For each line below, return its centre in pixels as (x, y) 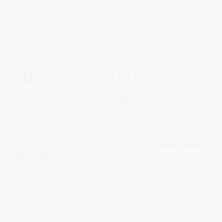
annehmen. (37, 133)
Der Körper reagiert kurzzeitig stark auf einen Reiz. (109, 191)
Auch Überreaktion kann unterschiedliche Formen (109, 121)
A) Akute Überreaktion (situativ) (74, 173)
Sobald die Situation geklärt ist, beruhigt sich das (108, 202)
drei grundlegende (165, 144)
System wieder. (44, 214)
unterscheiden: (88, 156)
